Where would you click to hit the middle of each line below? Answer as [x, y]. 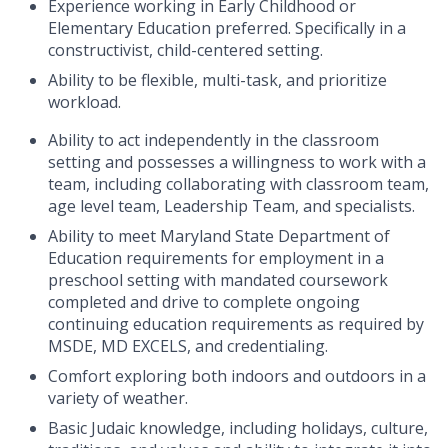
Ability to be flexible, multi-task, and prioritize [217, 80]
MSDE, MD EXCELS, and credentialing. [188, 346]
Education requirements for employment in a [216, 258]
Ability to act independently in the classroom [213, 140]
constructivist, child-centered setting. [185, 50]
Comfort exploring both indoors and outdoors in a [237, 376]
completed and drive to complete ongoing [204, 302]
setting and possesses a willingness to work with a [237, 162]
